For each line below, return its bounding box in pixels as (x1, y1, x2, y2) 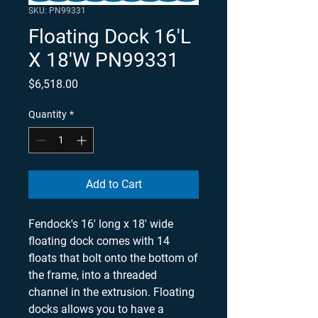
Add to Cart (85, 177, 142, 191)
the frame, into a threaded (28, 268, 157, 282)
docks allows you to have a (28, 302, 164, 316)
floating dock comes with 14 (28, 234, 170, 248)
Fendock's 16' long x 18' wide (28, 216, 173, 231)
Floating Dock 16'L (28, 24, 191, 48)
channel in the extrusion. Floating (28, 285, 194, 299)
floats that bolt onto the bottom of (28, 251, 198, 265)
